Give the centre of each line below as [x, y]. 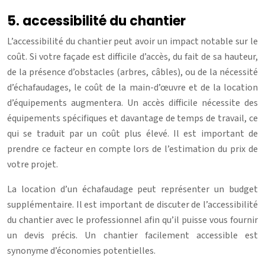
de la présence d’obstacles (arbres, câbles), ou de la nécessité [132, 72]
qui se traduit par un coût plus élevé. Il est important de [132, 133]
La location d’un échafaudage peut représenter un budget [132, 189]
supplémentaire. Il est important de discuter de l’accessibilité [132, 204]
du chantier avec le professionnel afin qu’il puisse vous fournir [132, 220]
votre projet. [33, 164]
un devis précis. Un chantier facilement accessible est [132, 235]
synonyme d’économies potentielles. [81, 251]
